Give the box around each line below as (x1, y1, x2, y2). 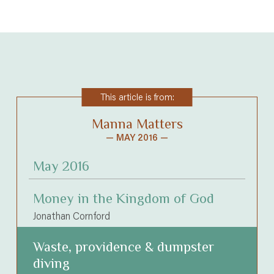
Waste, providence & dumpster (33, 239, 215, 255)
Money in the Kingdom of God (33, 191, 215, 207)
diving (33, 256, 70, 272)
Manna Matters (91, 116, 183, 131)
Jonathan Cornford (33, 209, 111, 222)
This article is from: (100, 91, 174, 103)
